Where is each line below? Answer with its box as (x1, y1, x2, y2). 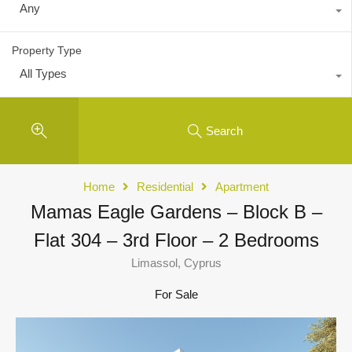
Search (206, 123, 243, 137)
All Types (20, 67, 67, 81)
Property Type (12, 44, 82, 57)
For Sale (154, 288, 198, 302)
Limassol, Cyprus (130, 256, 222, 270)
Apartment (215, 180, 269, 194)
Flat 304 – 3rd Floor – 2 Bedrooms (33, 229, 319, 251)
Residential (137, 180, 193, 194)
